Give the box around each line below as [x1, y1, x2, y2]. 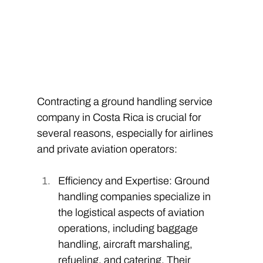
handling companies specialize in [58, 190, 213, 203]
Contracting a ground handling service [36, 95, 215, 107]
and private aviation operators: [36, 143, 180, 155]
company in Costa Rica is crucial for [36, 111, 204, 123]
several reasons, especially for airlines [36, 127, 215, 139]
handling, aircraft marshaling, [58, 238, 195, 250]
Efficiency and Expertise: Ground [58, 174, 212, 187]
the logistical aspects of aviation [58, 206, 207, 218]
